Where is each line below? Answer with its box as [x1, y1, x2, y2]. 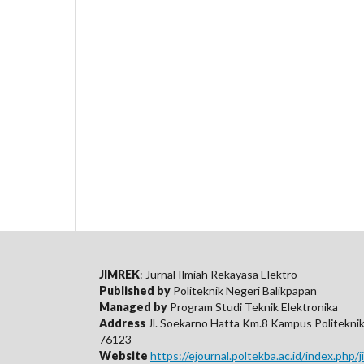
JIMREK [99, 267, 140, 282]
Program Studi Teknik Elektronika [167, 300, 338, 314]
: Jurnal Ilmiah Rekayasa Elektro [140, 267, 297, 282]
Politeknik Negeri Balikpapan [171, 284, 317, 298]
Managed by [99, 300, 167, 314]
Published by [99, 284, 171, 298]
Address [99, 316, 145, 331]
